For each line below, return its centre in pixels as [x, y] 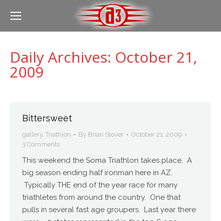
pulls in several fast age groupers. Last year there [109, 210]
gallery [32, 134]
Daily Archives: [62, 57]
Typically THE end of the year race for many [100, 185]
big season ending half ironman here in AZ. [97, 173]
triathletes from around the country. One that [101, 197]
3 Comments [41, 144]
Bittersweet [47, 118]
